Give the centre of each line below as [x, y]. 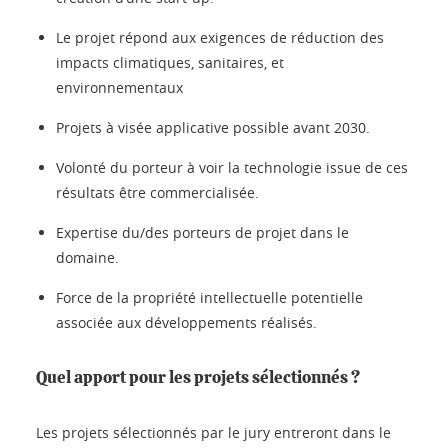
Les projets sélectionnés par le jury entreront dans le [213, 432]
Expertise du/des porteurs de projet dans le [202, 232]
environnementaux [119, 87]
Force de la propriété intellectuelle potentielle [209, 297]
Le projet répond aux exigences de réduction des [220, 37]
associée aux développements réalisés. [186, 322]
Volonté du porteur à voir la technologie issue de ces [232, 167]
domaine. [87, 257]
